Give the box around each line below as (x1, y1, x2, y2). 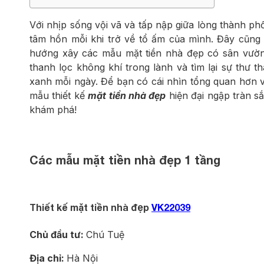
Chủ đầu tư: (29, 229, 86, 241)
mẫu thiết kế (29, 90, 88, 101)
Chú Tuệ (86, 229, 124, 241)
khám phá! (29, 104, 77, 115)
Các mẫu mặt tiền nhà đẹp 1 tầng (29, 152, 220, 167)
